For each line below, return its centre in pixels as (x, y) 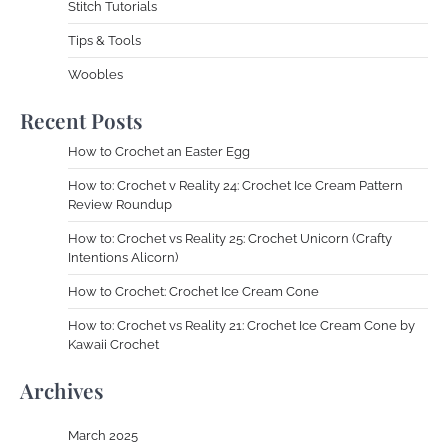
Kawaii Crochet (113, 344)
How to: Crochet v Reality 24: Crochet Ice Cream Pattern (235, 185)
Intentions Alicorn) (123, 257)
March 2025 (103, 435)
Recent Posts (81, 119)
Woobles (95, 74)
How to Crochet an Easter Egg (159, 151)
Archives (62, 389)
